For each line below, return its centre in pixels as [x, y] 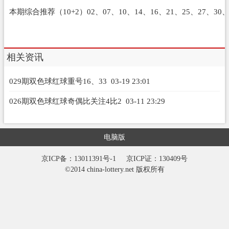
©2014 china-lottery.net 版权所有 [114, 169]
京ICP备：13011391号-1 [80, 158]
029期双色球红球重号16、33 [58, 81]
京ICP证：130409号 [153, 158]
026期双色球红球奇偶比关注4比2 [65, 101]
